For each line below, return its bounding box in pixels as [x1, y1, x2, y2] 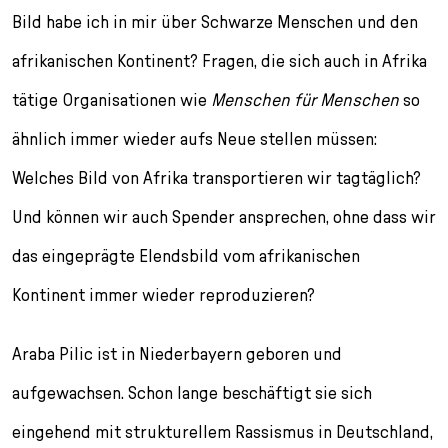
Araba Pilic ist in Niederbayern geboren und [12, 342, 342, 364]
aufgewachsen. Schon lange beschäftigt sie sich [12, 381, 372, 403]
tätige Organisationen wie [12, 88, 211, 110]
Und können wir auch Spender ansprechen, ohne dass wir [12, 205, 436, 227]
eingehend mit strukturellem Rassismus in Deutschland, [12, 420, 433, 442]
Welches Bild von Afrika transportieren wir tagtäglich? [12, 166, 421, 188]
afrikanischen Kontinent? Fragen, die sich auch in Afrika [12, 49, 427, 71]
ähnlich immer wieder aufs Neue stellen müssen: [12, 127, 377, 149]
